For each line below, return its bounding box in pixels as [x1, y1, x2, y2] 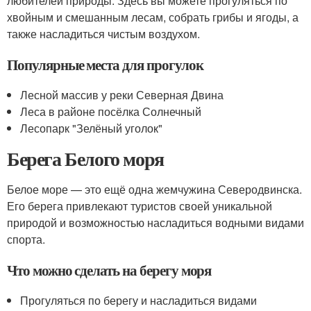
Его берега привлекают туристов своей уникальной [7, 198, 272, 214]
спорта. [7, 231, 45, 247]
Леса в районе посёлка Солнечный [20, 103, 202, 119]
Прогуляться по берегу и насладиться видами [20, 292, 258, 308]
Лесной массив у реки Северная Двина [20, 87, 224, 103]
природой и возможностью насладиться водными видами [7, 215, 304, 230]
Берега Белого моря [7, 144, 164, 173]
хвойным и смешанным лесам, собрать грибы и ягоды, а [7, 9, 299, 25]
